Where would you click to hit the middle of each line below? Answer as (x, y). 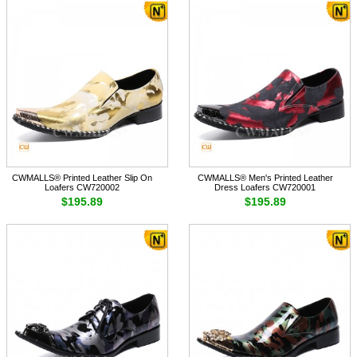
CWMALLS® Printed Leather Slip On (82, 178)
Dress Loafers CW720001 (265, 188)
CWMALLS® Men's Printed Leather (265, 178)
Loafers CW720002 (82, 188)
